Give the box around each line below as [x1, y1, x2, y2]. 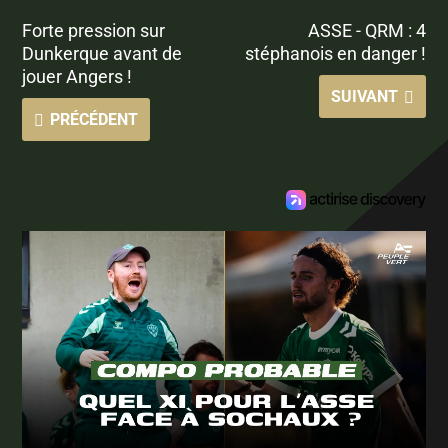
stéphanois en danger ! [244, 42, 426, 64]
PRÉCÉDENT [50, 109, 139, 129]
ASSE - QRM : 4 [307, 19, 426, 41]
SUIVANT [330, 86, 398, 106]
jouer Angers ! [22, 65, 133, 87]
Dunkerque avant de [22, 42, 183, 64]
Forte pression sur [22, 19, 166, 41]
